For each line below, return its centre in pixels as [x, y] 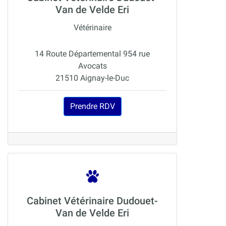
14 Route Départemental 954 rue [92, 54]
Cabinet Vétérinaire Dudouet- [92, 201]
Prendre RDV [92, 106]
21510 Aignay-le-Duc [92, 78]
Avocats [92, 66]
